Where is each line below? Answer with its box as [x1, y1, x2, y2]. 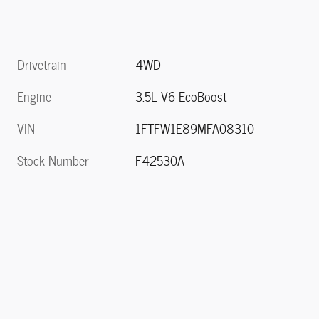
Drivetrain [17, 53, 66, 75]
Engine [17, 85, 51, 107]
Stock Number [17, 150, 89, 171]
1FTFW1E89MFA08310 [135, 117, 255, 139]
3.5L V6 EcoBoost [135, 85, 227, 107]
